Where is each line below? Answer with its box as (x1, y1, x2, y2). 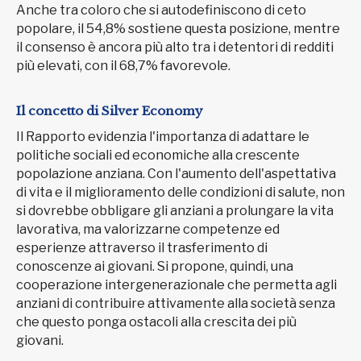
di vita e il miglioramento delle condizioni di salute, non (16, 185, 345, 201)
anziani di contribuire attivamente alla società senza (16, 296, 335, 312)
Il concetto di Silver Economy (16, 102, 206, 118)
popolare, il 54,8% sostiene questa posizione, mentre (16, 21, 340, 37)
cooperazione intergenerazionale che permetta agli (16, 277, 337, 293)
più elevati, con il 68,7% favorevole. (16, 58, 230, 74)
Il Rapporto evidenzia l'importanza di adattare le (16, 129, 309, 145)
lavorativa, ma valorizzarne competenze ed (16, 222, 280, 238)
